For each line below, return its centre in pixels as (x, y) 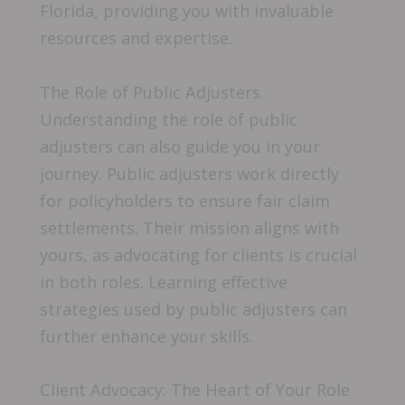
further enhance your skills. (146, 336)
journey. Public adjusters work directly (189, 173)
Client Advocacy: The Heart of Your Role (195, 389)
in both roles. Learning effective (164, 282)
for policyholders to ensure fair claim (185, 200)
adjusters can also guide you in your (180, 146)
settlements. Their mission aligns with (189, 227)
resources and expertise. (136, 38)
